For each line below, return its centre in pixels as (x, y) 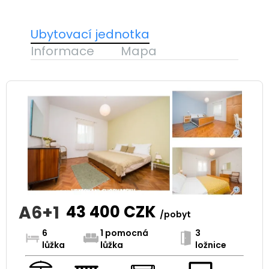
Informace (62, 51)
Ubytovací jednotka (90, 34)
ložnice (211, 245)
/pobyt (175, 214)
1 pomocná (124, 233)
